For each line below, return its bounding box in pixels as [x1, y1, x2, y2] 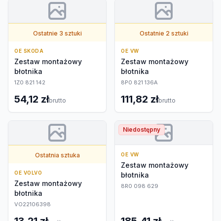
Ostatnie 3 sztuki [33, 30, 82, 37]
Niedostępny [123, 126, 160, 133]
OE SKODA [14, 48, 43, 54]
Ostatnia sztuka [35, 151, 80, 159]
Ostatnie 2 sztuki [139, 30, 188, 37]
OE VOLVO [14, 170, 42, 176]
